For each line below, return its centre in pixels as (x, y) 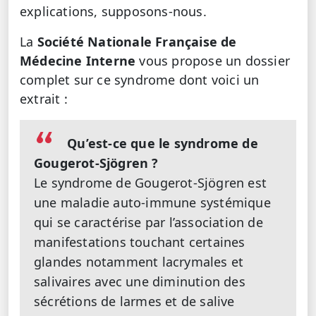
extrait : (44, 99)
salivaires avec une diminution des (140, 281)
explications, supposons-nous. (113, 11)
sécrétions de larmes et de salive (134, 301)
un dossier (258, 61)
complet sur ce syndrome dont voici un (140, 80)
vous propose (181, 61)
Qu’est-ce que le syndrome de (163, 143)
